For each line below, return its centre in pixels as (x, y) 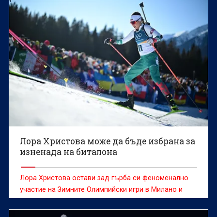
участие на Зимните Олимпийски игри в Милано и (101, 189)
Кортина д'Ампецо (51, 201)
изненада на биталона (69, 152)
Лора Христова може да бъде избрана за (108, 141)
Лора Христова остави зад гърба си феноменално (104, 178)
